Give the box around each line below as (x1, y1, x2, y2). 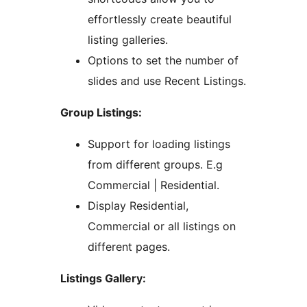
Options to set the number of (88, 53, 238, 68)
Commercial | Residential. (88, 178, 219, 193)
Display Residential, (88, 199, 188, 213)
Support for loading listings (88, 137, 230, 151)
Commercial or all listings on (88, 219, 236, 234)
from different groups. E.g (88, 158, 223, 172)
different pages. (88, 240, 170, 254)
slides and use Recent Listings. (88, 74, 246, 88)
